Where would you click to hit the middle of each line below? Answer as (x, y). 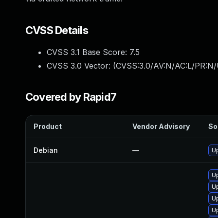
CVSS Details (57, 30)
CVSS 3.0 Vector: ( (81, 66)
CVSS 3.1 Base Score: (88, 52)
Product (48, 126)
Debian (46, 150)
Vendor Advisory (161, 126)
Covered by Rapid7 (71, 97)
